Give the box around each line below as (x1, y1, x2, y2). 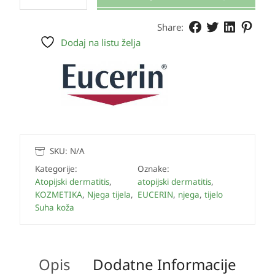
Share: (157, 21, 184, 33)
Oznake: (137, 163, 169, 175)
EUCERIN (137, 189, 173, 201)
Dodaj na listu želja (61, 36, 141, 48)
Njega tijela (87, 189, 131, 201)
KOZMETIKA (35, 189, 82, 201)
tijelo (204, 189, 223, 201)
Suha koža (35, 202, 74, 214)
